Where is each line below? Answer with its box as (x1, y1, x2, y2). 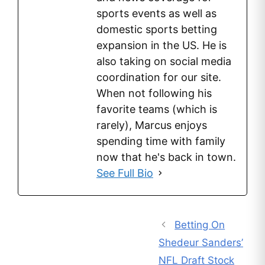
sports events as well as (96, 7, 216, 20)
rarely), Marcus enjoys (96, 118, 207, 131)
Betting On (174, 218, 225, 231)
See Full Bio (96, 166, 153, 179)
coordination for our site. (96, 70, 221, 83)
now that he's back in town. (96, 150, 236, 163)
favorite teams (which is (96, 102, 217, 115)
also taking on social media (96, 54, 231, 67)
